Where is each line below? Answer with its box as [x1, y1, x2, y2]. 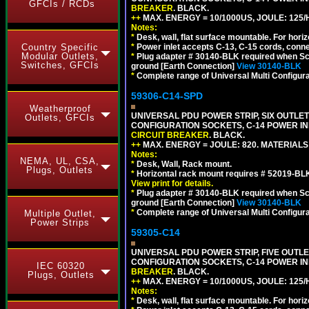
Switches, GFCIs [21, 60, 99, 70]
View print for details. [131, 179, 213, 188]
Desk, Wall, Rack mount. [134, 159, 232, 169]
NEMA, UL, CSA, [19, 156, 99, 166]
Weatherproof [29, 103, 91, 114]
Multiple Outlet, [24, 208, 96, 219]
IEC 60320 [37, 261, 85, 271]
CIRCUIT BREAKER [131, 130, 209, 140]
